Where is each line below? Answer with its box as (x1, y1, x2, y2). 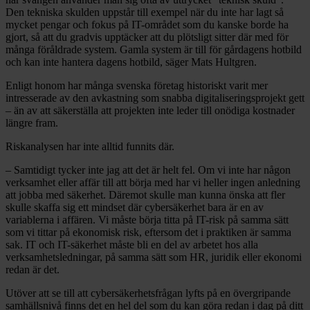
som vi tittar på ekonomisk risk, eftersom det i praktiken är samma (6, 226, 291, 238)
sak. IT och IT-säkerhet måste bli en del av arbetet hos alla (6, 238, 258, 250)
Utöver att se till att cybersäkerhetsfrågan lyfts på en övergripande (6, 286, 291, 299)
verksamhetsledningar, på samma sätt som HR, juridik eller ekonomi (6, 250, 302, 263)
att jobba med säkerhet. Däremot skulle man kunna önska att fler (6, 188, 285, 201)
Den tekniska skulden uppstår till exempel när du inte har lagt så (6, 6, 284, 18)
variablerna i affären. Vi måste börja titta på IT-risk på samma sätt (6, 213, 289, 226)
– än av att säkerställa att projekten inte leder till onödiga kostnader (6, 104, 295, 116)
